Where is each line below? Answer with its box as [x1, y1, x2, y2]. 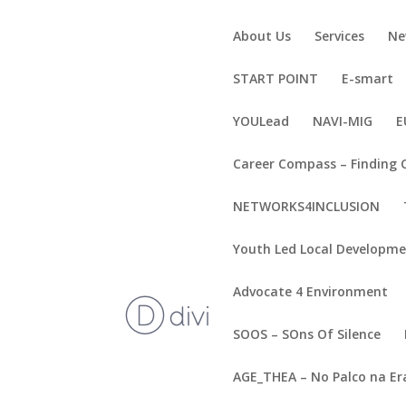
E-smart [342, 70, 394, 87]
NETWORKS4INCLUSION [233, 198, 381, 215]
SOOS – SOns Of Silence [233, 325, 382, 343]
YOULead [233, 112, 290, 130]
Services [314, 27, 365, 44]
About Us [233, 27, 292, 44]
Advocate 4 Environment [233, 283, 389, 300]
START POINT [233, 70, 319, 87]
